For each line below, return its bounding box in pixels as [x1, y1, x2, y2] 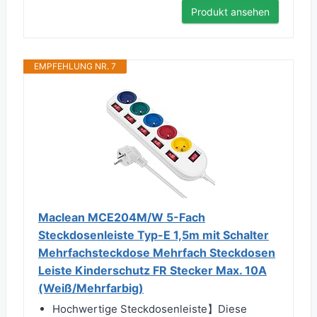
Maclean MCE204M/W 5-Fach [38, 210, 205, 225]
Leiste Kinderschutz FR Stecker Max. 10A [38, 263, 267, 278]
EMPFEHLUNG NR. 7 [34, 61, 116, 72]
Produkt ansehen [191, 6, 270, 18]
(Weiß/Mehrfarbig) [38, 281, 144, 296]
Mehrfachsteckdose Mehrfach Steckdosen [38, 246, 275, 260]
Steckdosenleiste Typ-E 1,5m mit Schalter [38, 228, 269, 243]
